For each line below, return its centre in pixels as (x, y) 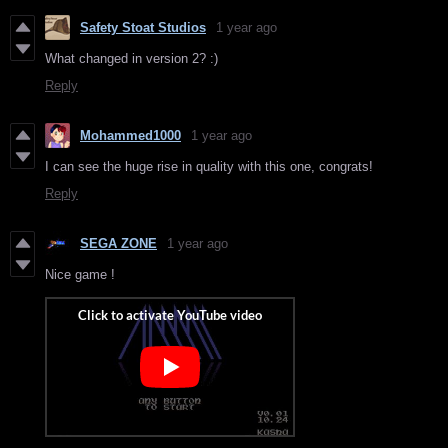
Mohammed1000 (130, 136)
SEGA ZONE (118, 244)
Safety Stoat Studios (143, 28)
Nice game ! (80, 275)
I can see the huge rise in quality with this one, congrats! (209, 167)
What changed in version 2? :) (131, 59)
